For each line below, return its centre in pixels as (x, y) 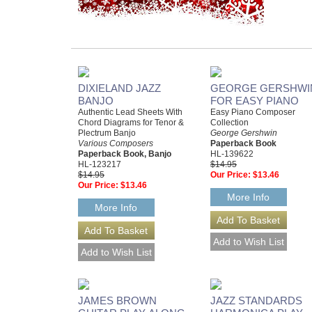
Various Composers (116, 143)
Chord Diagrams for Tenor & (131, 123)
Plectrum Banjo (107, 133)
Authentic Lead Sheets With (130, 112)
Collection (229, 123)
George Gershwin (244, 133)
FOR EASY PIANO (255, 101)
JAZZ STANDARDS (256, 301)
